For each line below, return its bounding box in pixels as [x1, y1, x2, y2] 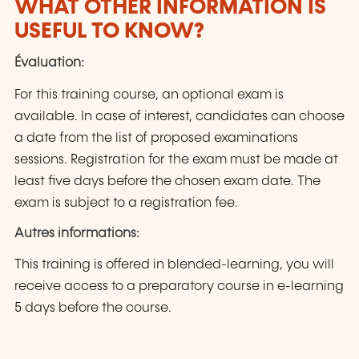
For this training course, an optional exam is [14, 87, 284, 102]
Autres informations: [14, 226, 139, 240]
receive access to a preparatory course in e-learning [14, 279, 344, 293]
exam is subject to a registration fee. [14, 196, 238, 210]
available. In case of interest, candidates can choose [14, 109, 345, 123]
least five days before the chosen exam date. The [14, 174, 321, 188]
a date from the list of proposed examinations [14, 131, 298, 145]
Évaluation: [14, 56, 84, 71]
